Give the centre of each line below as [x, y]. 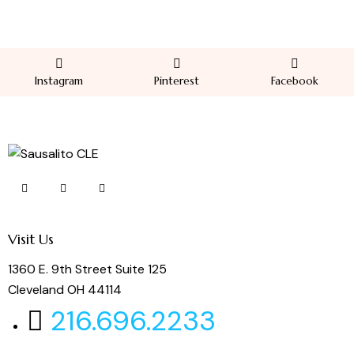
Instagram [59, 81]
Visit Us [31, 239]
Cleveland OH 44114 [65, 289]
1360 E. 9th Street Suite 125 [87, 269]
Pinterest [177, 81]
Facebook [295, 81]
